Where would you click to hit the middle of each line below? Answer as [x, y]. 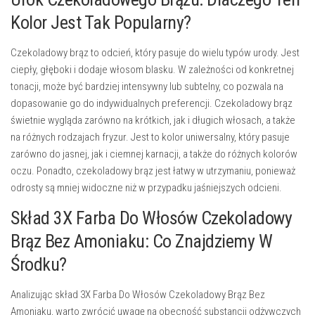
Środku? [39, 265]
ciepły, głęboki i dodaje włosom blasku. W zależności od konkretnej [152, 70]
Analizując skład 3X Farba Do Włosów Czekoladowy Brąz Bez [138, 295]
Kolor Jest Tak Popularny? [101, 23]
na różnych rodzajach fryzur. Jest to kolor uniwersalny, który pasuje [150, 137]
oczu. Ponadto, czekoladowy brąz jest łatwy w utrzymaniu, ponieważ [153, 171]
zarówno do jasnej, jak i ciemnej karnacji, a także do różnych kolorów [154, 154]
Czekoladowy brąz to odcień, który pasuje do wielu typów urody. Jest [155, 53]
